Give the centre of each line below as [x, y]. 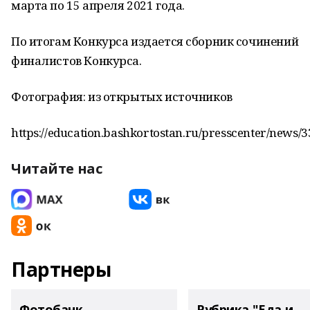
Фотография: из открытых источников [122, 97]
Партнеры [61, 269]
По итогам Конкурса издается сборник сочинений [155, 41]
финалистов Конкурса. [76, 61]
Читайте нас [57, 168]
